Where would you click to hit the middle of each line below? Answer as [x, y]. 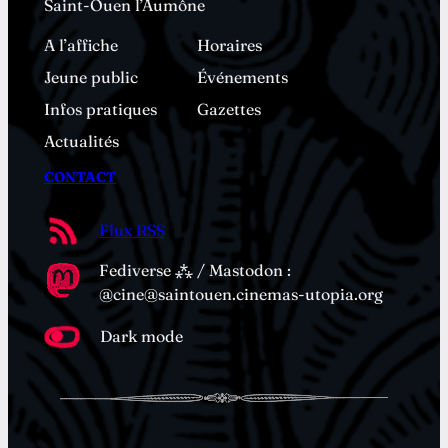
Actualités [81, 140]
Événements [242, 76]
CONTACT [80, 176]
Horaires [229, 44]
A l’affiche [81, 44]
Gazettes [229, 108]
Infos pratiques [100, 108]
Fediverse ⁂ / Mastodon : [195, 269]
